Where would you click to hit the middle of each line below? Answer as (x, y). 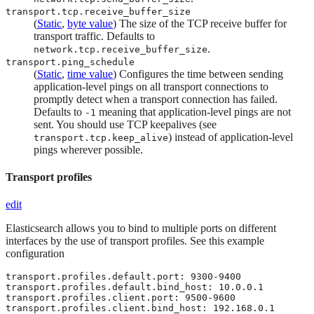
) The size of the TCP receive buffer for (200, 23)
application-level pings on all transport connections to (151, 86)
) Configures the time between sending (198, 74)
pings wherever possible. (88, 149)
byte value (90, 23)
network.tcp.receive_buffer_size (121, 49)
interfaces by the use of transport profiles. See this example (135, 241)
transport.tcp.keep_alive (101, 137)
